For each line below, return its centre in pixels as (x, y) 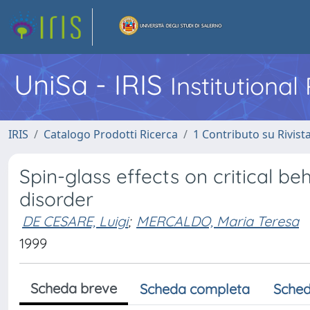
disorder (56, 199)
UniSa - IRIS (92, 84)
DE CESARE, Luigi (75, 221)
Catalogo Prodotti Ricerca (111, 134)
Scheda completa (195, 289)
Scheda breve (74, 288)
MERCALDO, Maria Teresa (218, 221)
